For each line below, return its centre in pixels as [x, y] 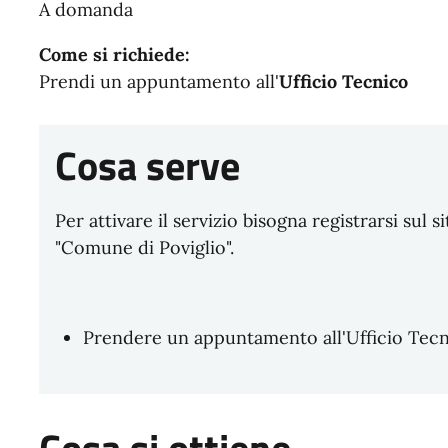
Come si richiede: [114, 54]
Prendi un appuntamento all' [158, 81]
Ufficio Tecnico [343, 81]
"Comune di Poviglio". [144, 247]
